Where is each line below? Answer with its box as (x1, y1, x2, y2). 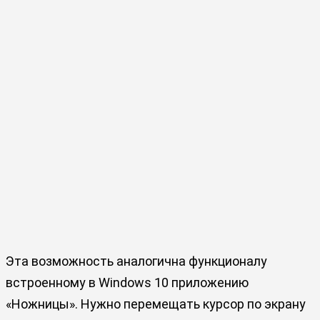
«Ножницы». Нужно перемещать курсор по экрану (6, 296, 306, 311)
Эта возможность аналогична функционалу (6, 253, 267, 269)
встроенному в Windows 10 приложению (6, 274, 249, 290)
